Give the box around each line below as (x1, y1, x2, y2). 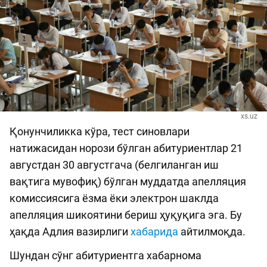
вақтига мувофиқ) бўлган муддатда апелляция (10, 175, 246, 188)
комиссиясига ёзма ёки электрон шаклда (10, 192, 219, 205)
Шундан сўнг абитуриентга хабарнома (10, 249, 201, 262)
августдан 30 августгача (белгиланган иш (10, 159, 219, 172)
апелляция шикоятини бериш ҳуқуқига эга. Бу (10, 209, 242, 222)
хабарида (131, 225, 178, 238)
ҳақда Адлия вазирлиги (10, 225, 131, 238)
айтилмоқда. (178, 225, 246, 238)
